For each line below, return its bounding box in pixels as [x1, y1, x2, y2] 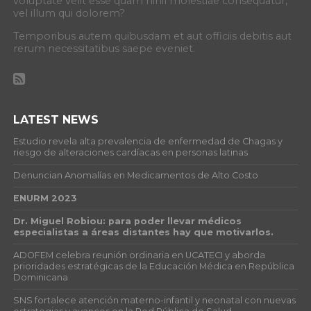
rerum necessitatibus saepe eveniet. [12, 42, 195, 56]
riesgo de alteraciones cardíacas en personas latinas [12, 147, 248, 158]
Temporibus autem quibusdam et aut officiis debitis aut [12, 30, 292, 43]
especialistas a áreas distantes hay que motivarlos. [12, 227, 274, 238]
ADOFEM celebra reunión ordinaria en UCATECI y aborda [12, 250, 265, 261]
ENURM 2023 [12, 193, 77, 204]
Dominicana [12, 272, 68, 283]
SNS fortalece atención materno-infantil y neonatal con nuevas [12, 295, 296, 306]
